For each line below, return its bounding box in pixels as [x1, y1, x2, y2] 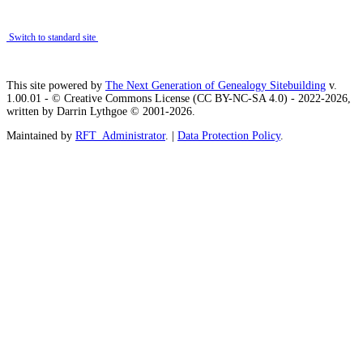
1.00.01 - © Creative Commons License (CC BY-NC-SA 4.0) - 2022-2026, [6, 92, 351, 105]
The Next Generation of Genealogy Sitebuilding [105, 79, 326, 92]
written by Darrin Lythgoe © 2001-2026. [6, 105, 195, 118]
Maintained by [6, 130, 75, 143]
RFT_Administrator [75, 130, 165, 143]
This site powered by [6, 79, 105, 92]
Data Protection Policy [177, 130, 280, 143]
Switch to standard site [6, 32, 98, 44]
